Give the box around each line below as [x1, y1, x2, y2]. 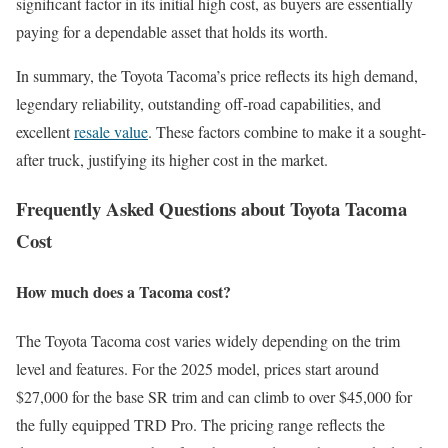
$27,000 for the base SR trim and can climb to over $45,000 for [16, 386, 412, 408]
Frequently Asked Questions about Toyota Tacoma [16, 194, 407, 222]
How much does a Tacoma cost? [16, 279, 231, 303]
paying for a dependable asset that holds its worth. [16, 20, 328, 42]
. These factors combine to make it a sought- [148, 120, 426, 142]
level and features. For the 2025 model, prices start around [16, 358, 379, 380]
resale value [74, 120, 148, 142]
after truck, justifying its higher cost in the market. [16, 148, 328, 170]
